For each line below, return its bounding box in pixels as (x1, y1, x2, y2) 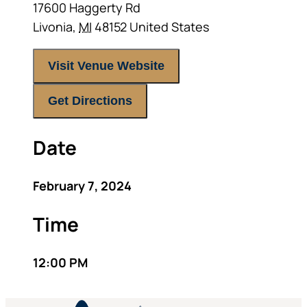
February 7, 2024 (33, 177, 132, 194)
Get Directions (48, 94, 132, 108)
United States (130, 19, 209, 35)
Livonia (33, 19, 73, 35)
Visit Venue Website (48, 59, 164, 73)
